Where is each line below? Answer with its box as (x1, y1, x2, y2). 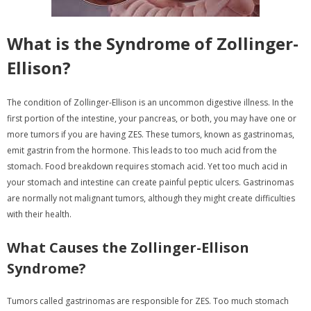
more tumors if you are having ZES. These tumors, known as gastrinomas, (7, 128, 294, 140)
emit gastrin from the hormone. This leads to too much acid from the (7, 144, 277, 156)
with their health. (7, 208, 72, 220)
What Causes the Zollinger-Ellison (7, 237, 249, 257)
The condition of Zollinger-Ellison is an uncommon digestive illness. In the (7, 96, 294, 108)
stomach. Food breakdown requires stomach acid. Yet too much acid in (7, 160, 287, 172)
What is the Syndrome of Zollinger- (7, 31, 299, 55)
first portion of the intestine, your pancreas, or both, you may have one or (7, 112, 296, 124)
